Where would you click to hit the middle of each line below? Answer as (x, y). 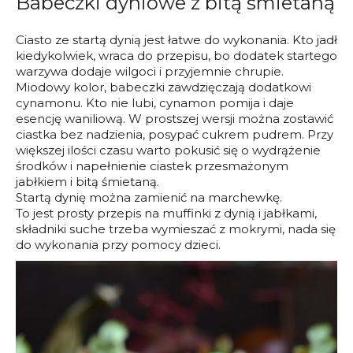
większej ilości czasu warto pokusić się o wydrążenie (168, 150)
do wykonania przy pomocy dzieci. (118, 244)
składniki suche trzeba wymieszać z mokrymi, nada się (176, 229)
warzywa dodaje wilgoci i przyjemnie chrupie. (150, 71)
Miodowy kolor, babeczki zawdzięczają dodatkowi (163, 87)
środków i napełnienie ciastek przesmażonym (152, 165)
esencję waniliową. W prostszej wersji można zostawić (175, 118)
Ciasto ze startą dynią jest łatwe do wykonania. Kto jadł (176, 39)
